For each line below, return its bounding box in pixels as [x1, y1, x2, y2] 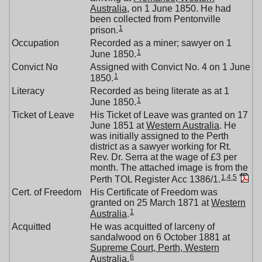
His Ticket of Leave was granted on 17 [90, 110, 248, 120]
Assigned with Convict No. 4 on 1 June [90, 62, 250, 72]
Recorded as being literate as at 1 [90, 86, 229, 96]
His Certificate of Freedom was [90, 187, 218, 197]
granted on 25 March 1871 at [90, 198, 211, 208]
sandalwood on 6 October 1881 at [90, 232, 230, 242]
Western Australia [146, 120, 219, 130]
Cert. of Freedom [12, 187, 81, 197]
